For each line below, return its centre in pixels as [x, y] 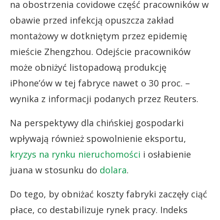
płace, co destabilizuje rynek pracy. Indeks [99, 209]
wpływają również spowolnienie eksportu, [98, 138]
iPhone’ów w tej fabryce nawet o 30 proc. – [100, 83]
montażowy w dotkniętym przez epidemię [98, 36]
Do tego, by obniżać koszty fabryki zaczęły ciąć [109, 194]
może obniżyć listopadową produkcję [88, 67]
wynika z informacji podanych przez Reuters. [104, 98]
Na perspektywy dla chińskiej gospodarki [97, 123]
